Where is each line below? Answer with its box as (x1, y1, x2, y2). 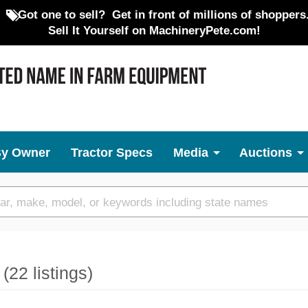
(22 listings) (3, 264, 93, 283)
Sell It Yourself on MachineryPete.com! (47, 24, 261, 36)
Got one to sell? (17, 8, 105, 21)
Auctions (239, 146, 292, 159)
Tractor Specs (71, 146, 153, 159)
